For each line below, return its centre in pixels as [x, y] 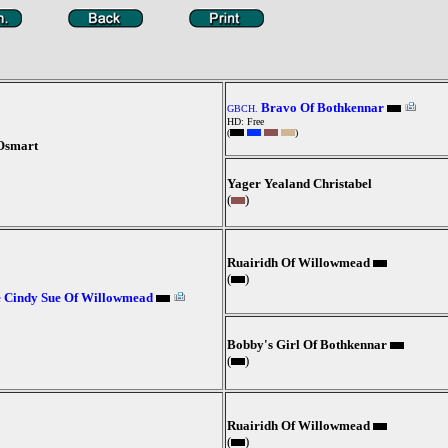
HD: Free [245, 121]
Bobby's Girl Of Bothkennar [307, 344]
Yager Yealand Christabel [299, 183]
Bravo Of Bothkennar [322, 107]
